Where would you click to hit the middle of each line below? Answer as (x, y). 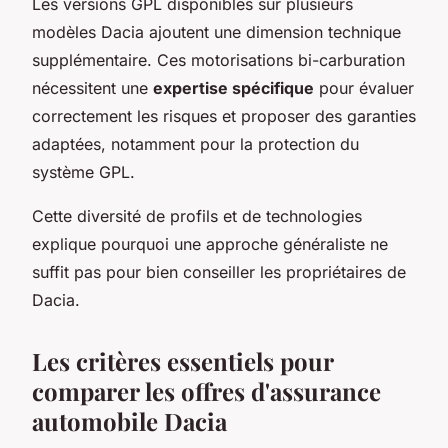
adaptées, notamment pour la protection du (195, 143)
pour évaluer (364, 87)
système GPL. (83, 171)
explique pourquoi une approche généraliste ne (210, 243)
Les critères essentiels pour (182, 360)
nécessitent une (92, 87)
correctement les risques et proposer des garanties (224, 115)
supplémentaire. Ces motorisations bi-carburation (218, 59)
